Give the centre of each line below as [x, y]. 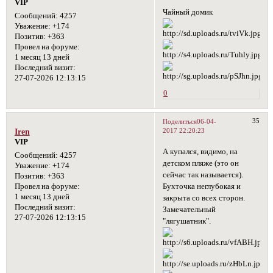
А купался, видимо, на [200, 151]
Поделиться [180, 121]
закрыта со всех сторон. [204, 198]
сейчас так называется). [203, 175]
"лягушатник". [187, 221]
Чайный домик [188, 12]
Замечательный [190, 209]
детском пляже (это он [201, 163]
